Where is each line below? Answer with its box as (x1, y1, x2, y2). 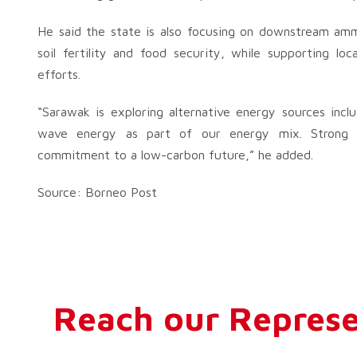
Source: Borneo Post (37, 185, 157, 199)
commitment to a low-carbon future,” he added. (37, 147, 313, 162)
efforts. (37, 67, 80, 81)
